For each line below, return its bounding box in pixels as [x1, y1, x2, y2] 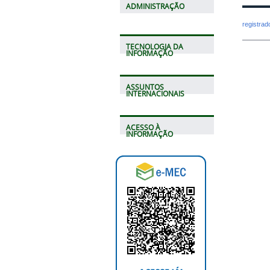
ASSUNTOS [125, 82, 164, 92]
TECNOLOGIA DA [125, 42, 183, 51]
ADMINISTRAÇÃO [125, 1, 184, 11]
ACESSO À [125, 122, 160, 132]
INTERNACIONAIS [125, 89, 184, 98]
